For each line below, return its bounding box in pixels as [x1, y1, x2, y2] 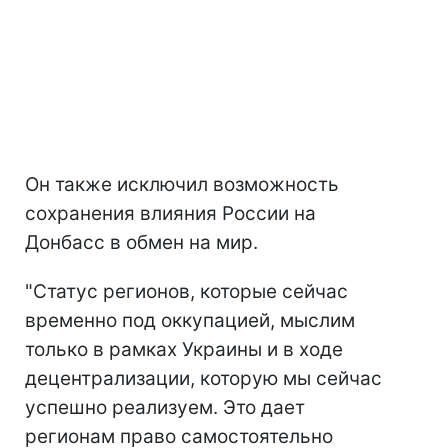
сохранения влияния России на [25, 202, 316, 226]
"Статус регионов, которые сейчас [25, 280, 348, 304]
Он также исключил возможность [25, 173, 339, 197]
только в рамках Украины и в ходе [25, 338, 343, 362]
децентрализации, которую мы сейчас [25, 367, 382, 391]
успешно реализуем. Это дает [25, 396, 305, 420]
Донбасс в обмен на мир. [25, 231, 258, 255]
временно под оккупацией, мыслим [25, 309, 355, 333]
